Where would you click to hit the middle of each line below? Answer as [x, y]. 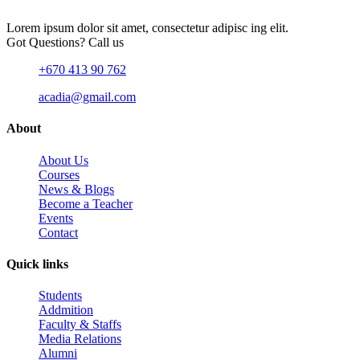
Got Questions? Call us [65, 42]
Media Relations [80, 339]
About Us [63, 160]
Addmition [66, 310]
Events [56, 218]
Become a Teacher [86, 203]
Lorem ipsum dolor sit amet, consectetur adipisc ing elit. [147, 28]
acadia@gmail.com [87, 97]
